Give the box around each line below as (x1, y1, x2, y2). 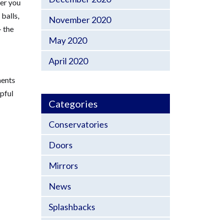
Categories (48, 98, 98, 110)
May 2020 (48, 35, 87, 46)
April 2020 (48, 55, 88, 66)
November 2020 (48, 14, 111, 25)
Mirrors (48, 160, 78, 171)
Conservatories (48, 119, 108, 130)
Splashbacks (48, 201, 95, 212)
